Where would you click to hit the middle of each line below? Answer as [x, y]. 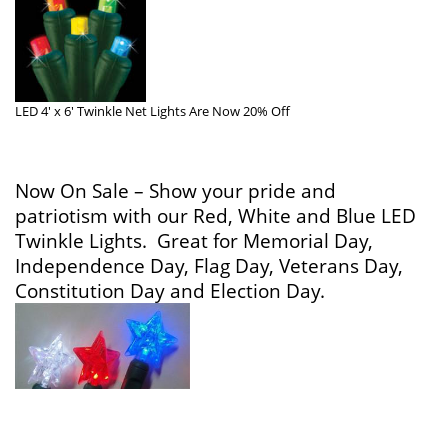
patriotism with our [104, 216]
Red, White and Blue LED [304, 216]
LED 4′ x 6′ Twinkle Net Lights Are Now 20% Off [152, 111]
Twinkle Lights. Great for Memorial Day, [194, 241]
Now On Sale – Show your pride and [175, 191]
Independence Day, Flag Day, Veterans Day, [209, 266]
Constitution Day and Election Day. [170, 291]
